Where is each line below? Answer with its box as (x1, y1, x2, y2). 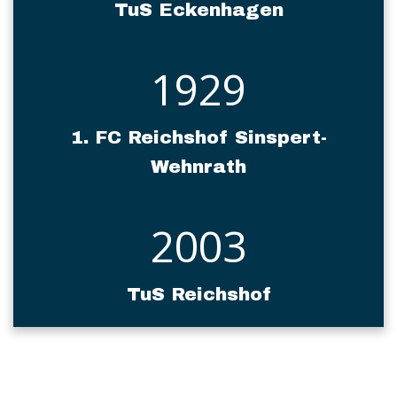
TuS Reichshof (126, 284, 271, 304)
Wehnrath (151, 156, 246, 176)
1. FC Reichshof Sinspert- (70, 127, 327, 147)
